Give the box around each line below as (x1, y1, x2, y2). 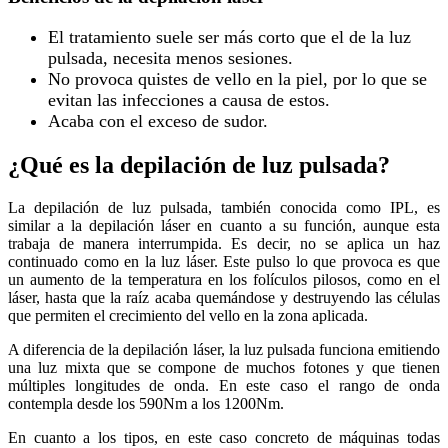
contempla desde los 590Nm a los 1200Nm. (8, 394, 284, 412)
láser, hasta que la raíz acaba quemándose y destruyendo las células (8, 288, 440, 306)
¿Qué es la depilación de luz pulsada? (8, 151, 390, 178)
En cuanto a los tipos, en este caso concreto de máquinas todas (8, 428, 440, 446)
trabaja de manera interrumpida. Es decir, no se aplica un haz (8, 234, 440, 252)
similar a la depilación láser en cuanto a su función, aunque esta (8, 216, 440, 234)
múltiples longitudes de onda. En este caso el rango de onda (8, 376, 440, 394)
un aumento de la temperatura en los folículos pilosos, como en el (8, 270, 440, 288)
